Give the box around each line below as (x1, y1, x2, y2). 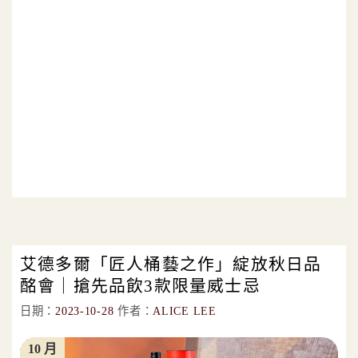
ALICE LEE (153, 304, 217, 318)
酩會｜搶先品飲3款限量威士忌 (20, 276, 261, 295)
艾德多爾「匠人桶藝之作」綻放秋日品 (20, 255, 322, 273)
